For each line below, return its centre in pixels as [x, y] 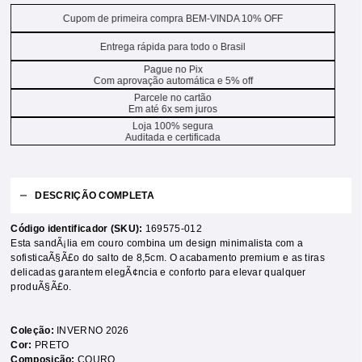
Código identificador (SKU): [77, 229]
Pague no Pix [173, 69]
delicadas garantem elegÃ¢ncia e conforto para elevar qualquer [158, 272]
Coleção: [34, 330]
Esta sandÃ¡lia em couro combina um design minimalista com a [157, 243]
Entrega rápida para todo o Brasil [173, 46]
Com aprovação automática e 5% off [173, 80]
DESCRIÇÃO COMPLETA [95, 196]
